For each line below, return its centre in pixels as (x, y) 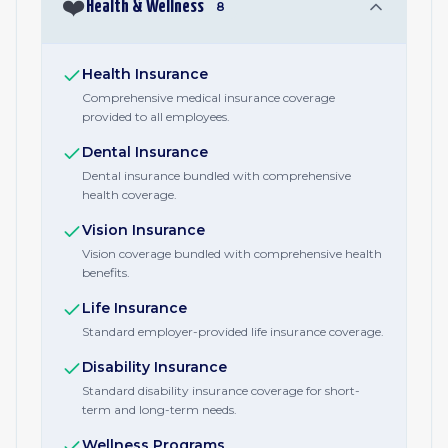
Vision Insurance (143, 230)
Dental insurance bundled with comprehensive (216, 175)
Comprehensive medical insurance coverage (208, 97)
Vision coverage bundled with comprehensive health (232, 253)
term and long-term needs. (159, 409)
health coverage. (129, 194)
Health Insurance (145, 74)
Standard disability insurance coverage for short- (221, 390)
